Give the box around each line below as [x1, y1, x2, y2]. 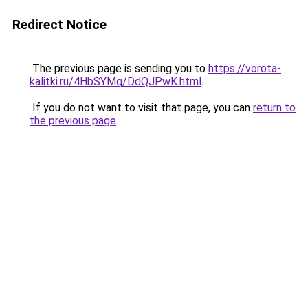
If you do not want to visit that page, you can [30, 101, 253, 114]
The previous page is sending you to [30, 62, 208, 75]
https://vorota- [208, 62, 281, 75]
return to [253, 101, 296, 114]
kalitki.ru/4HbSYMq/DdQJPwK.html [30, 75, 201, 88]
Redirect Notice [12, 16, 107, 32]
